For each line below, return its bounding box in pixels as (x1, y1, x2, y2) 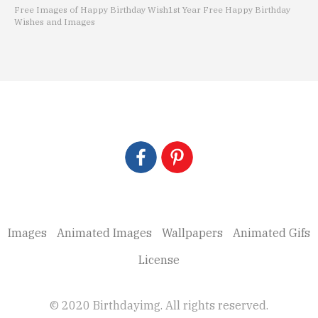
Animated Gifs (233, 225, 310, 240)
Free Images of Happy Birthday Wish (14, 4, 168, 15)
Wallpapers (162, 225, 223, 240)
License (138, 252, 180, 267)
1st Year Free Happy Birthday (168, 4, 290, 15)
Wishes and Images (14, 16, 95, 27)
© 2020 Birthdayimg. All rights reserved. (50, 297, 268, 312)
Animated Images (57, 225, 152, 240)
